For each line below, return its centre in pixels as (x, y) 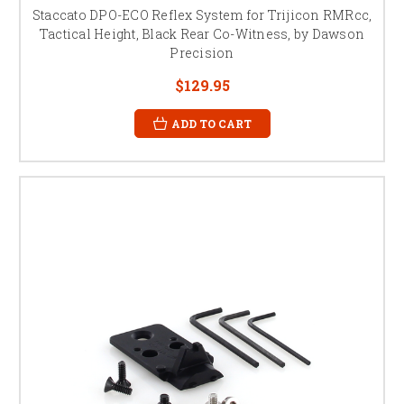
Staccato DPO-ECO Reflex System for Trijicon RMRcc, (202, 14)
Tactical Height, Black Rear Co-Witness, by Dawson (202, 33)
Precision (202, 52)
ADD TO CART (211, 123)
